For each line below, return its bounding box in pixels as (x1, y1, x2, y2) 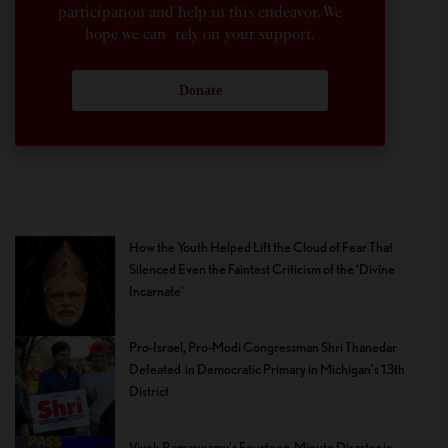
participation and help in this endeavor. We (57, 3, 343, 22)
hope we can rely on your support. (85, 25, 315, 44)
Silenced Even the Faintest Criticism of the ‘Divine (129, 261, 395, 278)
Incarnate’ (129, 283, 184, 300)
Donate (178, 83, 222, 99)
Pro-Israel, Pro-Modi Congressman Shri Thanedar (129, 339, 397, 356)
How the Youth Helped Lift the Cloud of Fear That (129, 239, 393, 256)
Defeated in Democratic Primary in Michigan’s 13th (129, 361, 405, 378)
